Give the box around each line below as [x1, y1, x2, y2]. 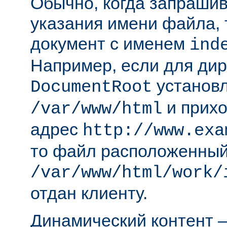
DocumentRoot [30, 77, 152, 97]
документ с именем [30, 33, 190, 53]
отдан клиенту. [30, 183, 147, 203]
